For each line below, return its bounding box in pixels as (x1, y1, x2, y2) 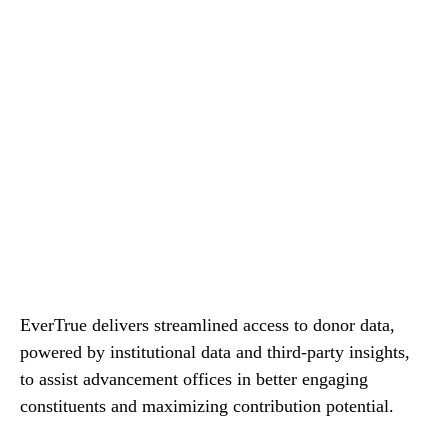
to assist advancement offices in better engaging (20, 369, 368, 390)
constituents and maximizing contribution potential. (20, 396, 394, 417)
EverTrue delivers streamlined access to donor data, (20, 315, 395, 336)
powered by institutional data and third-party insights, (20, 342, 410, 363)
